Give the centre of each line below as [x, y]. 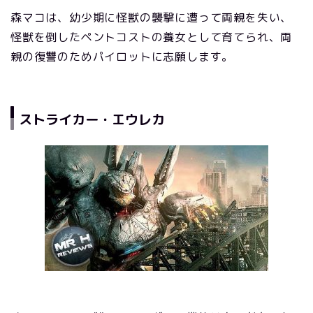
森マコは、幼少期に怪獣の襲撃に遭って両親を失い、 [152, 17]
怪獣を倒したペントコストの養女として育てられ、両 [152, 37]
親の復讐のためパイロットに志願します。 [122, 56]
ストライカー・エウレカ [92, 119]
